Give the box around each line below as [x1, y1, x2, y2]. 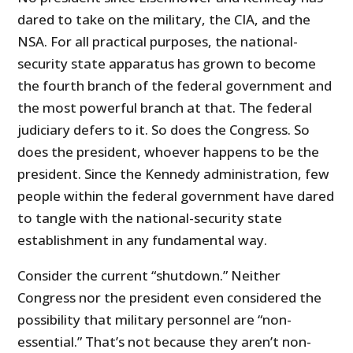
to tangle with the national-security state [17, 209, 283, 228]
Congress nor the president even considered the [17, 288, 322, 307]
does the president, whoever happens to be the [17, 143, 320, 162]
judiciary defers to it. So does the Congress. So [17, 121, 310, 139]
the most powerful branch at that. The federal [17, 98, 313, 117]
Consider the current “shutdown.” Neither [17, 266, 281, 285]
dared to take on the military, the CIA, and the [17, 10, 311, 29]
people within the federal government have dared [17, 187, 335, 206]
